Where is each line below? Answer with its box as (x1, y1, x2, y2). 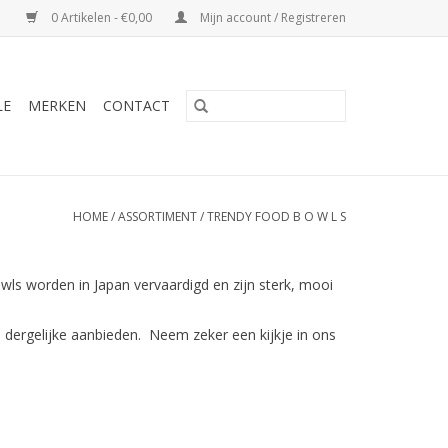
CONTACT (103, 96, 170, 115)
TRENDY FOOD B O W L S (207, 208, 346, 225)
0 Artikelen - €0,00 (48, 9, 155, 26)
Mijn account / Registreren (197, 9, 346, 26)
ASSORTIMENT (118, 208, 197, 225)
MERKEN (28, 96, 86, 115)
